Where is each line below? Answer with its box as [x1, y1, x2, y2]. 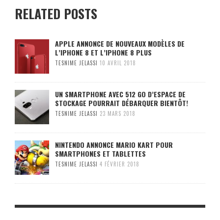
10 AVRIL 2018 [100, 58, 136, 67]
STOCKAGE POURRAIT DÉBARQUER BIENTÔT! [55, 97, 188, 108]
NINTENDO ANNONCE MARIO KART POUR [55, 139, 173, 150]
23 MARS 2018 [100, 109, 136, 117]
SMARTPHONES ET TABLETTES [55, 148, 146, 159]
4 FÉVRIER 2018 [100, 160, 139, 168]
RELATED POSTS [15, 3, 97, 23]
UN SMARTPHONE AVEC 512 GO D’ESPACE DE [55, 88, 186, 99]
